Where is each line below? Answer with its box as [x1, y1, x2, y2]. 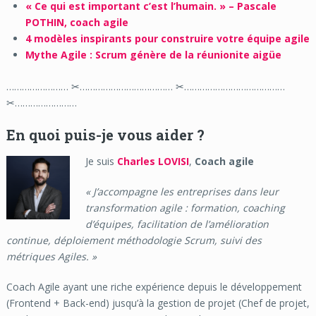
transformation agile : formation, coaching [85, 200, 285, 214]
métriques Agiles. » [6, 249, 97, 263]
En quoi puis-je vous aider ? [6, 125, 205, 144]
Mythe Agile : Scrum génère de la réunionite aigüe [25, 47, 281, 61]
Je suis [85, 154, 117, 168]
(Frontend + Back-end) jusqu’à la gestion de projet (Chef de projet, [6, 296, 310, 310]
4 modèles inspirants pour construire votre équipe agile [25, 31, 310, 45]
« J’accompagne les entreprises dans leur [85, 184, 279, 198]
